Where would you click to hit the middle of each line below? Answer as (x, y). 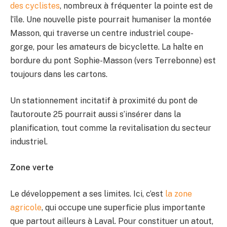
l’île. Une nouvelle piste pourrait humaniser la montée (111, 20)
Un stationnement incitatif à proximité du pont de (104, 100)
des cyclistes (35, 6)
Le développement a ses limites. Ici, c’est (88, 194)
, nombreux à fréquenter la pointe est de (136, 6)
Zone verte (32, 168)
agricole (26, 208)
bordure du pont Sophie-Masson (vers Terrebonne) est (113, 61)
